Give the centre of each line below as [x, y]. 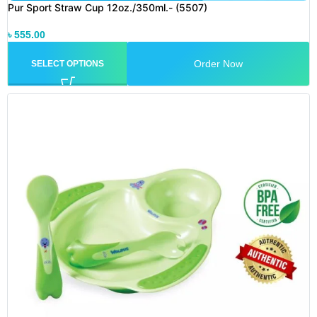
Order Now [218, 63]
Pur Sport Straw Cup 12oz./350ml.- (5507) [108, 7]
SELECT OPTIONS [68, 64]
